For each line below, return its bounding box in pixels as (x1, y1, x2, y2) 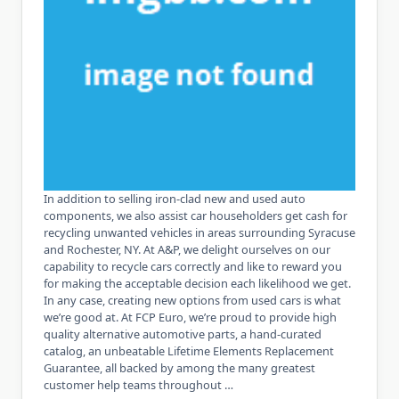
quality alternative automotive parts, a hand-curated (44, 326, 322, 342)
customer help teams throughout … (44, 377, 233, 393)
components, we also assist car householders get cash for (44, 208, 347, 224)
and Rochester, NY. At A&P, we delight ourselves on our (44, 241, 330, 257)
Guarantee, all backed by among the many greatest (44, 360, 315, 376)
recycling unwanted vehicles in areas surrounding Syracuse (44, 224, 355, 240)
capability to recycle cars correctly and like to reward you (44, 258, 342, 274)
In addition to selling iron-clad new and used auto (44, 191, 305, 207)
